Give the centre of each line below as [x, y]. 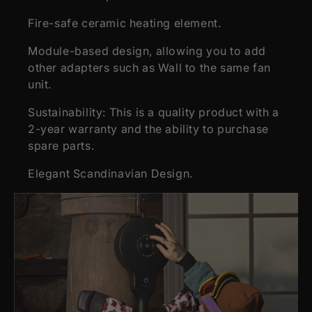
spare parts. [61, 145]
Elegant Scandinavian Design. [110, 173]
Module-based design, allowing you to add [147, 50]
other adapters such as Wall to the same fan [149, 67]
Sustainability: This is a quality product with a [154, 112]
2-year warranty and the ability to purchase [148, 128]
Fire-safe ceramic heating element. [125, 23]
